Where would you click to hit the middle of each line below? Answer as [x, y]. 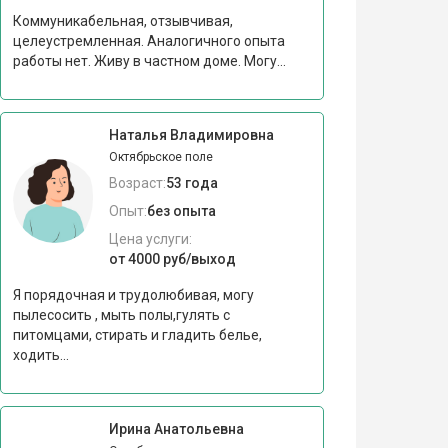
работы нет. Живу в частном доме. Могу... [149, 60]
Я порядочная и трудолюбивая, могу [133, 294]
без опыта [181, 210]
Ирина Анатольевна [176, 428]
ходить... [40, 354]
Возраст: [137, 182]
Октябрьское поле [160, 156]
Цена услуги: [150, 238]
